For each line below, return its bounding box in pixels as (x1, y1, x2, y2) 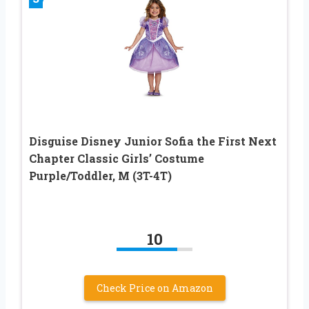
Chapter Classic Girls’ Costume (29, 151, 204, 166)
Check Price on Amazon (96, 281, 213, 295)
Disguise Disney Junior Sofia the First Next (29, 134, 277, 149)
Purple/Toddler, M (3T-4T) (29, 168, 172, 183)
